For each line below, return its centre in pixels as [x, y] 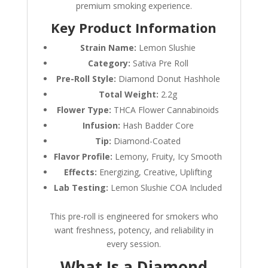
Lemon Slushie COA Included [165, 188]
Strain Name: [109, 48]
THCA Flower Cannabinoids [165, 110]
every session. [134, 244]
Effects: [81, 172]
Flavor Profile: [83, 157]
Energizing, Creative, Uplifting [155, 172]
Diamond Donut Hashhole [168, 79]
